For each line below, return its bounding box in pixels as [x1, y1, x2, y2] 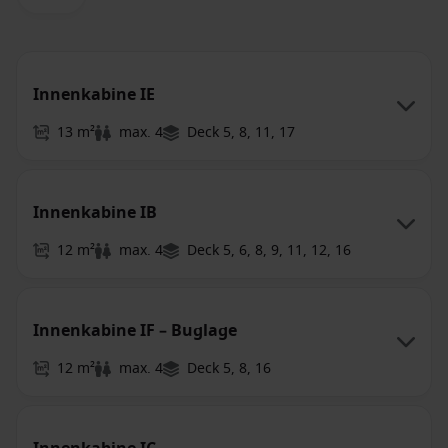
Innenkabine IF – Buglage [33, 319, 237, 343]
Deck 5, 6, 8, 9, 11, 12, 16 [187, 240, 351, 261]
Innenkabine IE [33, 83, 155, 107]
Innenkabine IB [33, 201, 157, 225]
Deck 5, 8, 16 [187, 358, 271, 379]
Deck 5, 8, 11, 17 [187, 122, 295, 143]
